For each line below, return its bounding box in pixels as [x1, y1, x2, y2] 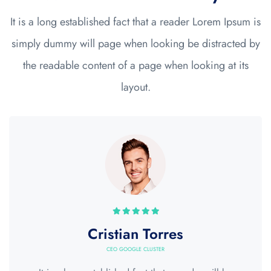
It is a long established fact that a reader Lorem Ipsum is [10, 13, 261, 30]
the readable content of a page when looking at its [22, 57, 249, 73]
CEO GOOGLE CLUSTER [106, 244, 165, 253]
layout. [120, 79, 151, 95]
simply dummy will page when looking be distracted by [11, 35, 260, 51]
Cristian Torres [88, 223, 183, 244]
